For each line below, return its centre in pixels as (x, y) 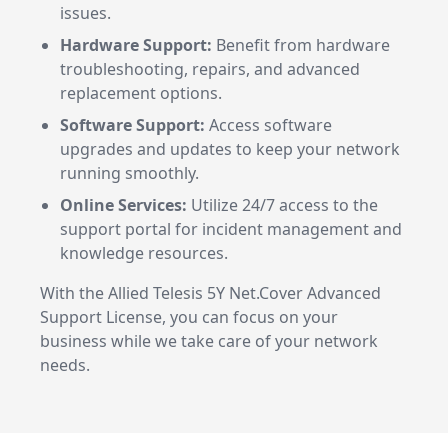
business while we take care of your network (209, 341)
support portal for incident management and (231, 229)
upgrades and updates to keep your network (230, 149)
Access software (268, 125)
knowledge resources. (144, 253)
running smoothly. (129, 173)
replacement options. (141, 93)
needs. (65, 365)
